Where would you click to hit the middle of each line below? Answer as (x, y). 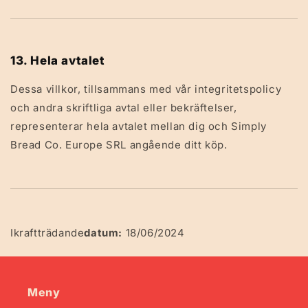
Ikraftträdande (47, 233)
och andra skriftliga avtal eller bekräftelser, (124, 108)
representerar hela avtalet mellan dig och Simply (139, 126)
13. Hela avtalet (58, 60)
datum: (103, 233)
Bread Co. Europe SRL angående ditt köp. (119, 145)
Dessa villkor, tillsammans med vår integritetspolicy (146, 89)
